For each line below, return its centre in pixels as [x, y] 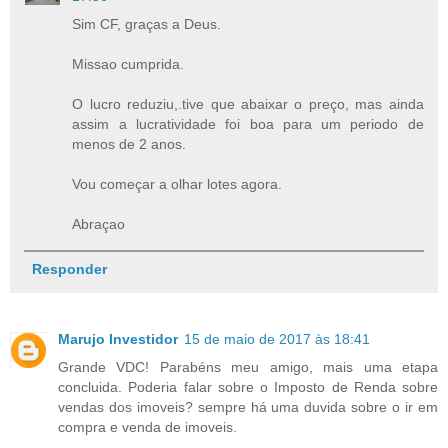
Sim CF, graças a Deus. [147, 23]
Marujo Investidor [118, 338]
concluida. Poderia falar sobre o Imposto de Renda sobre [248, 386]
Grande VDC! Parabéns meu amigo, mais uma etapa [248, 366]
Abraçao [99, 223]
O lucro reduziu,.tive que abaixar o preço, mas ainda [248, 103]
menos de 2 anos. [129, 143]
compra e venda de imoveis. [147, 426]
